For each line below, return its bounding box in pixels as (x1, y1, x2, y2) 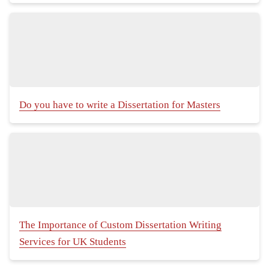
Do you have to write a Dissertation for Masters (19, 99, 220, 111)
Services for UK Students (19, 236, 126, 248)
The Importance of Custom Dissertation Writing (19, 219, 222, 231)
